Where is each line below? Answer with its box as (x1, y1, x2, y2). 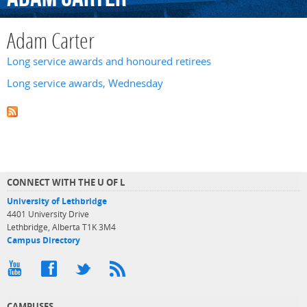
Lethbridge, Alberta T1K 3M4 (7, 221, 116, 232)
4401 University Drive (7, 208, 89, 219)
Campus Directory (7, 234, 80, 245)
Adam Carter (7, 32, 95, 55)
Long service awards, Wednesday (7, 75, 163, 90)
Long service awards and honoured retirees (7, 54, 211, 69)
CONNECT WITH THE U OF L (7, 175, 125, 188)
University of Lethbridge (7, 195, 107, 206)
